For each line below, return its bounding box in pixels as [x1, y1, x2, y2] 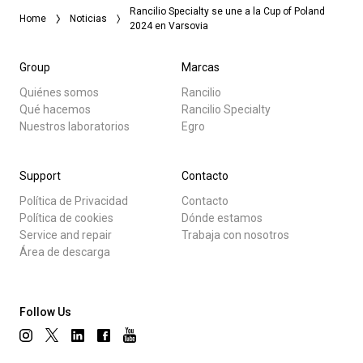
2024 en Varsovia [130, 19, 209, 32]
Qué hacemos [19, 102, 91, 116]
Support [19, 169, 61, 182]
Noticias [69, 12, 107, 24]
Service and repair [19, 228, 112, 241]
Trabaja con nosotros [181, 228, 289, 241]
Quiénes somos [19, 85, 99, 99]
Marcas [181, 60, 220, 74]
